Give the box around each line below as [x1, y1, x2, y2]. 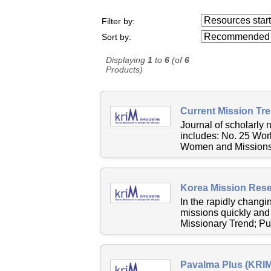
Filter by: [101, 16, 135, 26]
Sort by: [101, 32, 131, 42]
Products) [106, 64, 143, 74]
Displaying [106, 54, 148, 65]
